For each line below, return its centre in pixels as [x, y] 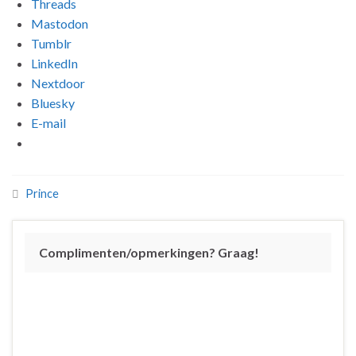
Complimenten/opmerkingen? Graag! [149, 252]
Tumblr [51, 43]
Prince [42, 193]
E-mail [48, 122]
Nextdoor [58, 83]
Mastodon [60, 23]
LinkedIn [54, 63]
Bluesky [53, 103]
